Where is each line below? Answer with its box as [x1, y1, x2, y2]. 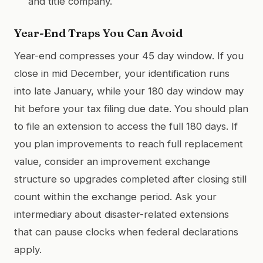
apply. [14, 243, 42, 255]
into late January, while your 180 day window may [14, 85, 244, 97]
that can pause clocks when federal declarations [14, 225, 238, 238]
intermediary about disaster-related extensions [14, 208, 229, 220]
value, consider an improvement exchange [14, 155, 210, 167]
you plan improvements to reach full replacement [14, 137, 243, 150]
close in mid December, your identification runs [14, 67, 230, 79]
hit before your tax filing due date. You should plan [14, 102, 248, 114]
